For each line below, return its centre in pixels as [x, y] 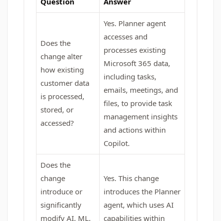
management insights [141, 116]
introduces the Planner [142, 191]
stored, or [57, 110]
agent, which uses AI [139, 205]
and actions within [135, 130]
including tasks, [130, 76]
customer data [65, 83]
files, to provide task [138, 103]
